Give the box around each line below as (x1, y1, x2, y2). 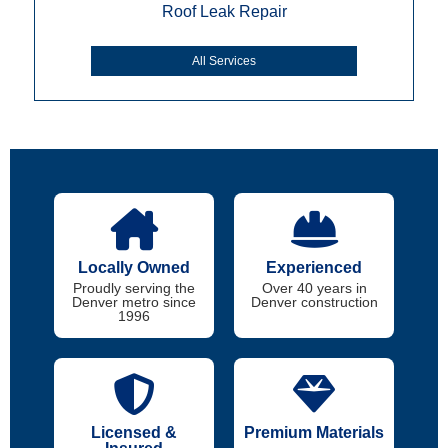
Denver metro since (72, 293, 196, 310)
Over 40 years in (261, 279, 367, 296)
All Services (192, 54, 256, 69)
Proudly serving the (73, 279, 195, 296)
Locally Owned (78, 258, 190, 276)
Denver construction (250, 293, 378, 310)
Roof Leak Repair (161, 3, 287, 21)
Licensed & (91, 423, 177, 441)
